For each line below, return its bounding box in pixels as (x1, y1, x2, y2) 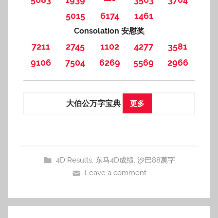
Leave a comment (85, 168, 147, 177)
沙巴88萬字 (137, 156, 176, 164)
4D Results (56, 156, 92, 164)
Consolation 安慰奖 (73, 26, 145, 36)
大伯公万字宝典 (66, 98, 123, 108)
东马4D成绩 (95, 156, 134, 164)
